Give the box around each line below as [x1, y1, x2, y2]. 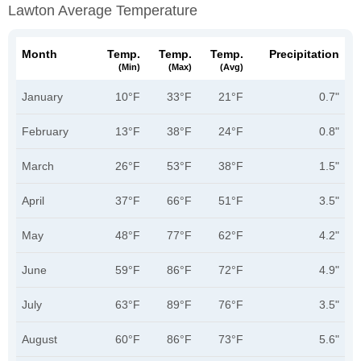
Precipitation [269, 48, 339, 60]
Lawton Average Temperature [8, 2, 197, 19]
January [22, 90, 63, 103]
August [22, 333, 57, 346]
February [22, 125, 68, 138]
